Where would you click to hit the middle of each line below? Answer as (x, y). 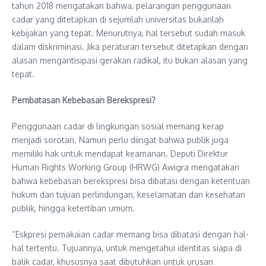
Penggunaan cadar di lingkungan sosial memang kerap (118, 126)
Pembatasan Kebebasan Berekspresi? (84, 100)
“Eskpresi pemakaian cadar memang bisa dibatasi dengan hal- (130, 234)
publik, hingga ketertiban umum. (73, 208)
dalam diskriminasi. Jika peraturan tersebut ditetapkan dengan (130, 46)
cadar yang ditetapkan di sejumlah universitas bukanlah (118, 19)
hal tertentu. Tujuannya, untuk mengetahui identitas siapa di (127, 248)
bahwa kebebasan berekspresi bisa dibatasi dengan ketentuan (131, 180)
